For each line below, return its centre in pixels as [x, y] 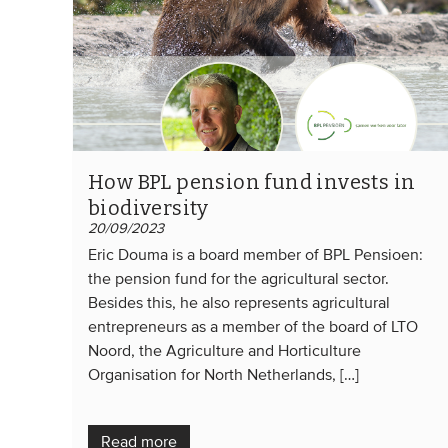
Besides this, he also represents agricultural [239, 303]
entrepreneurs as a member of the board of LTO [253, 327]
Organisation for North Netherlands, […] [223, 375]
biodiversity [148, 207]
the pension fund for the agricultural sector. [238, 279]
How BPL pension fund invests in [252, 181]
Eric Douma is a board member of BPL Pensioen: [255, 255]
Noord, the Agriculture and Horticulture [224, 351]
